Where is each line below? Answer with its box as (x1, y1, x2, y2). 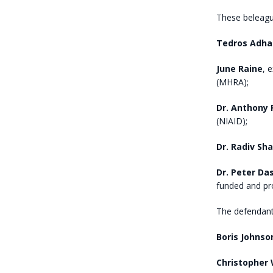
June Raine (216, 62, 263, 74)
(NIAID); (216, 115, 247, 127)
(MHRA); (216, 76, 249, 88)
